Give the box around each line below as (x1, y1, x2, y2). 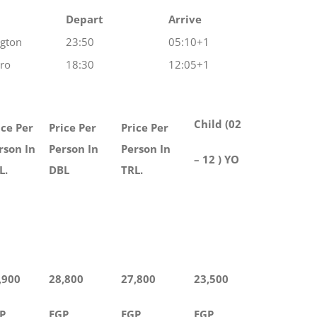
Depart (66, 11, 103, 26)
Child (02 (194, 116, 241, 131)
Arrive (168, 11, 202, 26)
